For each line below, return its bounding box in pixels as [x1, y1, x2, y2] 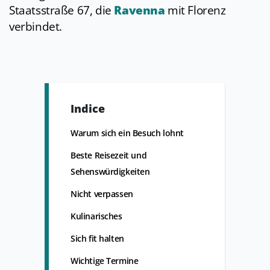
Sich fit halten [71, 233, 124, 245]
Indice [71, 101, 105, 116]
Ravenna [114, 2, 165, 19]
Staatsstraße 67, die [9, 2, 115, 19]
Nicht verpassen [71, 188, 133, 200]
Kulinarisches [71, 210, 122, 222]
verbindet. [9, 19, 62, 35]
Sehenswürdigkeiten [71, 166, 150, 178]
